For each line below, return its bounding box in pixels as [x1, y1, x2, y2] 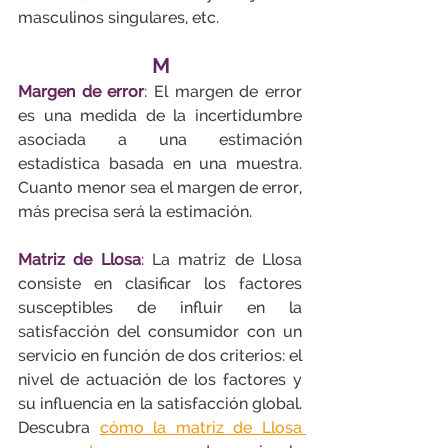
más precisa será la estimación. [18, 202, 252, 221]
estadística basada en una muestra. [18, 154, 302, 173]
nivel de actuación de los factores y [18, 370, 302, 389]
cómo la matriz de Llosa [99, 418, 303, 437]
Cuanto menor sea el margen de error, [18, 178, 302, 197]
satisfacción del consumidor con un [18, 322, 302, 341]
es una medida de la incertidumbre [18, 106, 302, 125]
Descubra [18, 418, 100, 437]
